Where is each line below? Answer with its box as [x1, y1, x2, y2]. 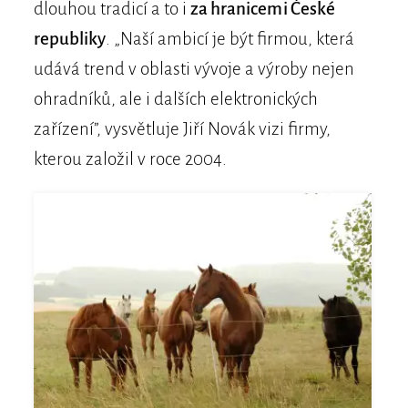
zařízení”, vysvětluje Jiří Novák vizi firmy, [33, 119, 331, 139]
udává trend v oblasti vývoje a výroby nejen [33, 59, 354, 79]
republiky [33, 29, 107, 49]
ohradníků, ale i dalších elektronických [33, 89, 318, 109]
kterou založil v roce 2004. [33, 149, 227, 169]
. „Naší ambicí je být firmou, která [106, 29, 355, 49]
